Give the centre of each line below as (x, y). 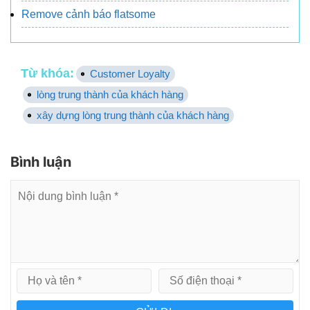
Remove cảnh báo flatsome (89, 15)
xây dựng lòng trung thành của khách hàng (133, 116)
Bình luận (43, 162)
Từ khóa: (47, 74)
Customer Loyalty (130, 74)
